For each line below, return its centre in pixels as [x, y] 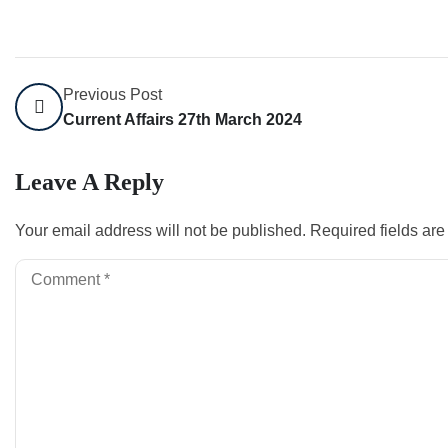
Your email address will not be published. [160, 230]
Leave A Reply [89, 181]
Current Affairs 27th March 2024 [182, 119]
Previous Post [112, 94]
